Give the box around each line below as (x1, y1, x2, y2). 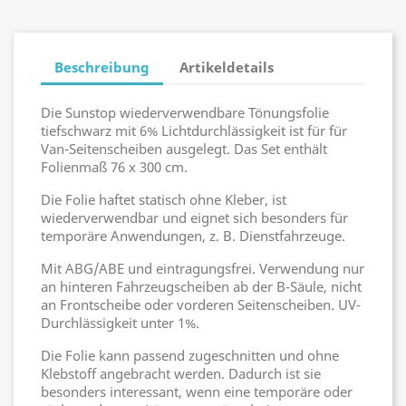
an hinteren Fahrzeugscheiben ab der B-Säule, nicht (41, 277, 362, 295)
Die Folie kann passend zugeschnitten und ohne (41, 346, 339, 364)
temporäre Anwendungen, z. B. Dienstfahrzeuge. (41, 227, 345, 245)
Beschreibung (54, 57, 150, 76)
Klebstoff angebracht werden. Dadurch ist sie (41, 364, 321, 382)
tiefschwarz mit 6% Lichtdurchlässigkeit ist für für (41, 121, 347, 140)
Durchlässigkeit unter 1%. (41, 314, 199, 332)
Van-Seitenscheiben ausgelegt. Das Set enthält (41, 140, 327, 158)
